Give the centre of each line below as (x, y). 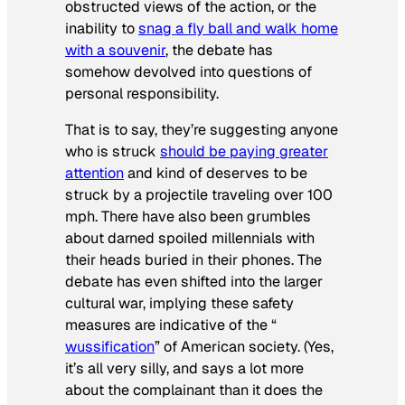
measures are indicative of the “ (171, 325)
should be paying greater (244, 152)
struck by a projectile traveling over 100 (199, 195)
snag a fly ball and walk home (238, 29)
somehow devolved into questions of (188, 72)
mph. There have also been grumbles (188, 217)
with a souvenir (115, 51)
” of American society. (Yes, (244, 347)
